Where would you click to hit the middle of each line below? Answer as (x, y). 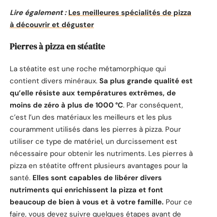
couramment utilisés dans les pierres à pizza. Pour (95, 129)
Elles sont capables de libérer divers (97, 178)
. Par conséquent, (153, 105)
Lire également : (38, 12)
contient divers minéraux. (54, 81)
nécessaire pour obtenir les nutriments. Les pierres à (101, 153)
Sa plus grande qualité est (146, 81)
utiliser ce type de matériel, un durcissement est (93, 141)
